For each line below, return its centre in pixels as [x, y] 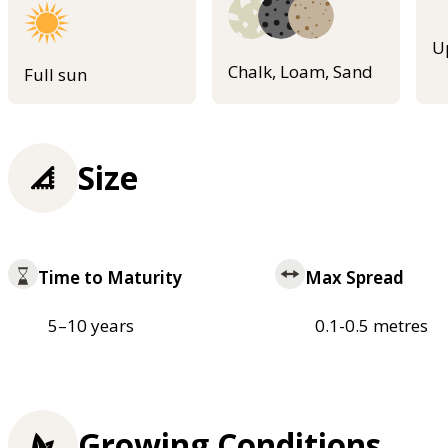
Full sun [55, 75]
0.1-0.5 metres [371, 326]
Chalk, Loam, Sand [300, 71]
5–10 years [91, 326]
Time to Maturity [110, 278]
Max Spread [354, 278]
